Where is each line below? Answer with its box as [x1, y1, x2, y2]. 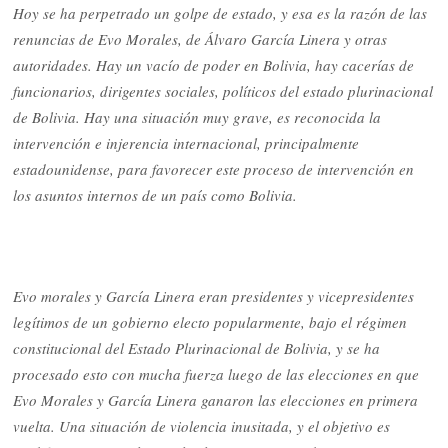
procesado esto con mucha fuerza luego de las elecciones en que [13, 363, 420, 384]
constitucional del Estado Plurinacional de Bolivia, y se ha [13, 337, 381, 358]
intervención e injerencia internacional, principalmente [13, 133, 360, 154]
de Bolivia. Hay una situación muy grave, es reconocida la [13, 107, 382, 128]
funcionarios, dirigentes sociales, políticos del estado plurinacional [13, 81, 434, 102]
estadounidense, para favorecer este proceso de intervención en [13, 159, 415, 180]
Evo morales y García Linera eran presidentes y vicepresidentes [13, 285, 415, 306]
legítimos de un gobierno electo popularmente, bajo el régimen [13, 311, 408, 332]
